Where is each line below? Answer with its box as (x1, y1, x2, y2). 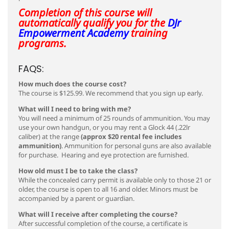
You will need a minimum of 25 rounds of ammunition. (18, 113, 184, 123)
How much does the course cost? (18, 79, 126, 88)
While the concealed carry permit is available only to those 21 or (18, 175, 211, 185)
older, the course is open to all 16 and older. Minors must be (18, 185, 198, 194)
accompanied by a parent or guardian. (18, 194, 134, 203)
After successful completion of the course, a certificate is (18, 219, 188, 228)
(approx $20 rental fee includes (81, 132, 182, 141)
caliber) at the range (18, 132, 81, 141)
